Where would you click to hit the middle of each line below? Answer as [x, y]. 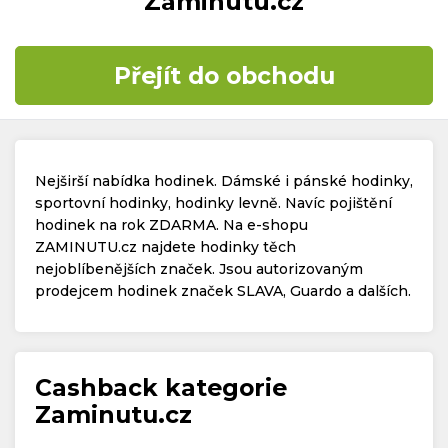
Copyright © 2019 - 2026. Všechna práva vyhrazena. [248, 253]
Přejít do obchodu [224, 76]
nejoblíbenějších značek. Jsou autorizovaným [199, 269]
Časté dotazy [114, 47]
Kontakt [97, 110]
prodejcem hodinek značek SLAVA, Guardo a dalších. [223, 291]
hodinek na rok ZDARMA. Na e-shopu [171, 225]
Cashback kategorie [161, 388]
